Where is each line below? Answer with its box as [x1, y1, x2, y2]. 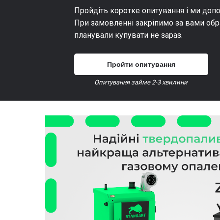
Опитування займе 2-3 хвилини [94, 79, 188, 86]
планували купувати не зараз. [74, 30, 183, 40]
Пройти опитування [107, 60, 175, 68]
